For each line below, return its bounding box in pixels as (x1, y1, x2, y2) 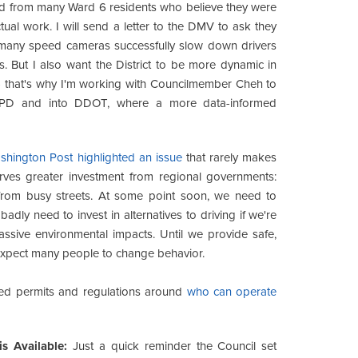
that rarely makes (181, 149, 277, 165)
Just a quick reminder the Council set (67, 338, 277, 353)
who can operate (186, 284, 277, 299)
